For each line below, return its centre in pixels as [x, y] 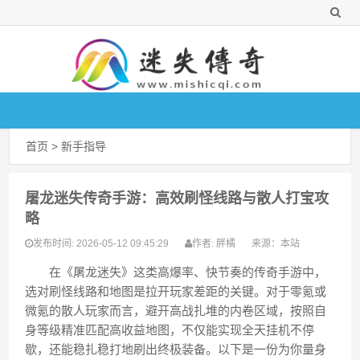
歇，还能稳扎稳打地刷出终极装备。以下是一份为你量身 [176, 349]
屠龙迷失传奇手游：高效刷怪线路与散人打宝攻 [177, 198]
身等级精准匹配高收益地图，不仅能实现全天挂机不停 [170, 330]
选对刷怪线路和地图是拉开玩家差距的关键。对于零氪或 [176, 291]
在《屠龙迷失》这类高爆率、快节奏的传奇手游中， [176, 272]
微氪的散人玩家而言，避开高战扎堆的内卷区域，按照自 [176, 311]
